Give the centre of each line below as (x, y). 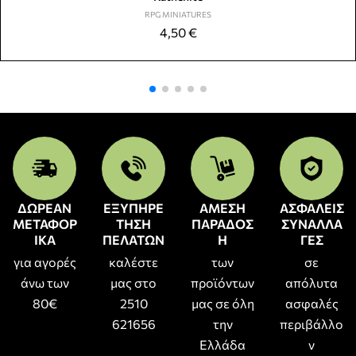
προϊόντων (222, 282)
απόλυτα (311, 282)
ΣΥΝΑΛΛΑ (311, 223)
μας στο (133, 282)
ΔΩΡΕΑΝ (44, 207)
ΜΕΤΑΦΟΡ (44, 223)
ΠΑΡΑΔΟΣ (222, 223)
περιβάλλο (311, 323)
